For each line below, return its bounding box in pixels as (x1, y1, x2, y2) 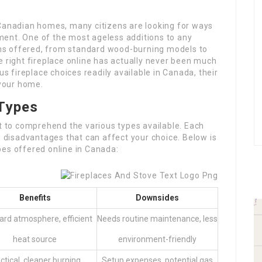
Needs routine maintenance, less (97, 214, 218, 223)
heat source (13, 235, 57, 244)
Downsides (136, 193, 179, 202)
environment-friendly (118, 235, 196, 244)
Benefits (19, 193, 51, 202)
